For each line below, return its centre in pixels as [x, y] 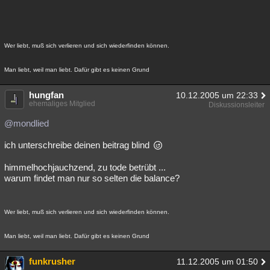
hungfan [46, 95]
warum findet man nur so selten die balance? [92, 178]
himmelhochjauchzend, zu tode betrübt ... [85, 167]
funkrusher [52, 261]
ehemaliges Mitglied [62, 104]
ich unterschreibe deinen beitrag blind [78, 145]
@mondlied [27, 123]
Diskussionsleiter [237, 105]
